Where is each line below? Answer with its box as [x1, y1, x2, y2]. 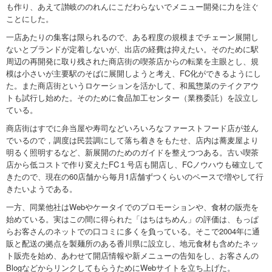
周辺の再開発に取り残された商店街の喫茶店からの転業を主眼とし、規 [6, 55, 259, 67]
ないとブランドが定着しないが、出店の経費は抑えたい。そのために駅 [6, 43, 259, 55]
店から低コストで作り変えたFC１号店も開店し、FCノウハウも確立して [6, 158, 263, 170]
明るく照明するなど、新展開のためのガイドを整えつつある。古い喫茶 [6, 146, 259, 158]
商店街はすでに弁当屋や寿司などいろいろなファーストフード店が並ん [6, 122, 259, 134]
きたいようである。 [6, 183, 77, 194]
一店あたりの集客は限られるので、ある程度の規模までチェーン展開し [6, 31, 259, 42]
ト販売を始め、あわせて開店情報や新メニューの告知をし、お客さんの [6, 250, 259, 261]
